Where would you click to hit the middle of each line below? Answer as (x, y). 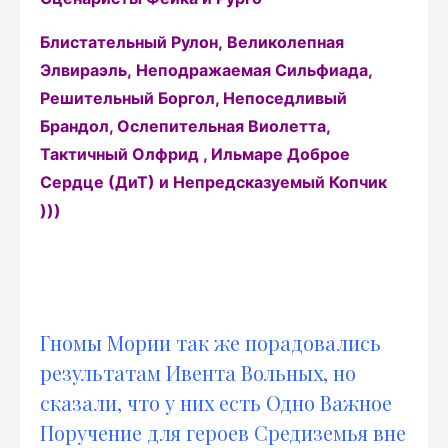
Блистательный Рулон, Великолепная (192, 42)
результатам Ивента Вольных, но (198, 372)
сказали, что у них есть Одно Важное (216, 402)
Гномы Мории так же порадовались (210, 342)
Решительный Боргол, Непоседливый (193, 98)
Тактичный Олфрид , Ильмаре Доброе (195, 154)
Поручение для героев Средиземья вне (223, 432)
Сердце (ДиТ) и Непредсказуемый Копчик (213, 182)
